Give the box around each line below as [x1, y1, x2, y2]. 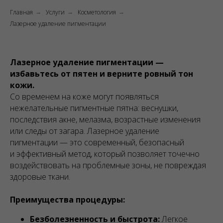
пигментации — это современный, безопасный [10, 137, 184, 148]
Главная [10, 8, 33, 16]
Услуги [46, 8, 65, 16]
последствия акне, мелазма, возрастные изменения [10, 114, 201, 125]
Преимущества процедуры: [10, 194, 125, 205]
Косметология [78, 8, 116, 16]
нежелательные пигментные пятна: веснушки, [10, 103, 178, 113]
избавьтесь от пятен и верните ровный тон [10, 68, 193, 79]
